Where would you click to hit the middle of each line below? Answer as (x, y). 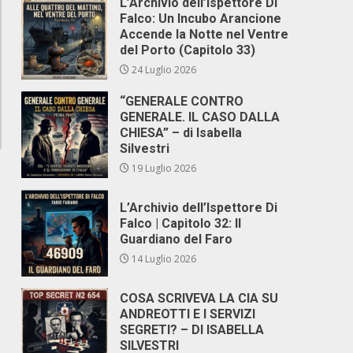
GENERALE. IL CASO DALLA (200, 117)
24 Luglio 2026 (163, 70)
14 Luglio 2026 (163, 259)
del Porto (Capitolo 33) (188, 50)
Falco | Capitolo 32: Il (181, 223)
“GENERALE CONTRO (182, 101)
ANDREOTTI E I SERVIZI (188, 314)
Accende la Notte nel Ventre (204, 34)
